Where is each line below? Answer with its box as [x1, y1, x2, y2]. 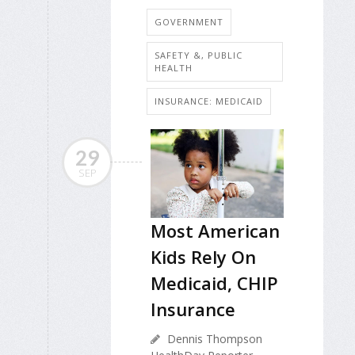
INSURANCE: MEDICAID [155, 95, 263, 108]
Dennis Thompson [164, 331, 262, 347]
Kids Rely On [151, 245, 256, 269]
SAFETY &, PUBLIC [155, 49, 242, 62]
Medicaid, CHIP [151, 271, 278, 296]
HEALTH [155, 62, 193, 74]
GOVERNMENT [155, 16, 223, 29]
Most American [151, 219, 280, 243]
